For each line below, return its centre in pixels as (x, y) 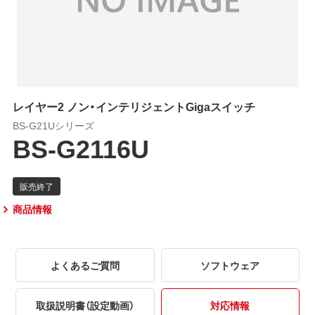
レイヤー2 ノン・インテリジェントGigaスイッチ (134, 106)
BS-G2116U (81, 147)
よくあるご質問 (85, 265)
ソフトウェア (230, 265)
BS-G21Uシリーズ (53, 125)
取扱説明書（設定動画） (85, 305)
